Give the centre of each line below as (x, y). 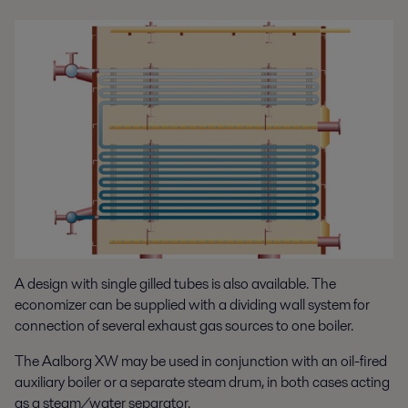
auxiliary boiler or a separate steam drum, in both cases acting (202, 382)
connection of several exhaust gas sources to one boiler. (184, 326)
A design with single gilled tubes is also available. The (175, 284)
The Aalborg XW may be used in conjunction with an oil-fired (201, 362)
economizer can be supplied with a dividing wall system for (192, 305)
